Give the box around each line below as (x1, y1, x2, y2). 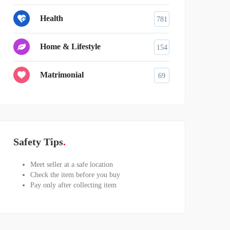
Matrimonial (40, 70, 84, 80)
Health (40, 14, 63, 23)
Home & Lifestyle (40, 42, 101, 51)
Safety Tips (13, 136, 63, 147)
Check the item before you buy (30, 170, 120, 179)
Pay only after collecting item (30, 181, 117, 189)
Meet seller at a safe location (30, 160, 113, 168)
